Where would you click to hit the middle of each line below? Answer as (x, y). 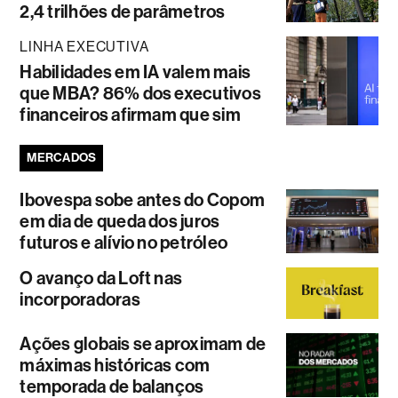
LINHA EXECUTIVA (84, 46)
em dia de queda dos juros (120, 221)
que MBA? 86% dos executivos (140, 93)
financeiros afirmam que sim (130, 114)
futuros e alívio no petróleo (124, 242)
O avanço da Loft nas (101, 278)
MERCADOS (62, 157)
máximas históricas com (115, 366)
